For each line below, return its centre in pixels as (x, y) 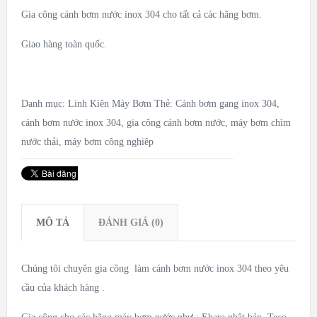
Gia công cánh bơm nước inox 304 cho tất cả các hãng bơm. (141, 15)
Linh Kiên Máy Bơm (109, 104)
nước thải (40, 142)
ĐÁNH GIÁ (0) (131, 223)
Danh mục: (44, 104)
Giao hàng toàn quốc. (64, 45)
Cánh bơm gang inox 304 (226, 104)
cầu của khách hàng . (63, 288)
